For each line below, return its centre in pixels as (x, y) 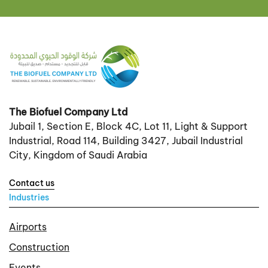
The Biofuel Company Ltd (68, 112)
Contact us (32, 183)
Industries (29, 197)
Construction (39, 247)
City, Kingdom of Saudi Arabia (78, 155)
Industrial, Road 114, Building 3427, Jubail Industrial (126, 141)
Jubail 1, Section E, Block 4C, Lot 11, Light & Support (128, 126)
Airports (28, 227)
